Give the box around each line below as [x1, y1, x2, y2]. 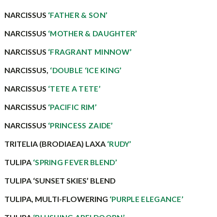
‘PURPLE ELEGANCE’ [109, 195, 184, 203]
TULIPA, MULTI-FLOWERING [4, 194, 109, 203]
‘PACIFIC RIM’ [47, 103, 97, 111]
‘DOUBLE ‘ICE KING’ [48, 66, 122, 75]
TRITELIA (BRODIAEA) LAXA [4, 139, 107, 148]
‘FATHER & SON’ [47, 11, 108, 19]
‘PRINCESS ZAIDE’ [47, 121, 113, 130]
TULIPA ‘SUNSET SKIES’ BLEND [4, 176, 116, 185]
